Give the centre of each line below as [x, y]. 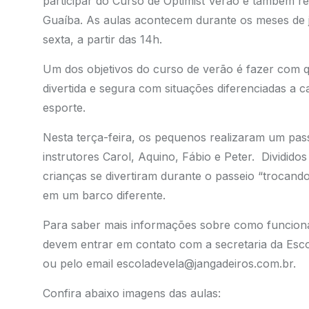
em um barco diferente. [104, 195]
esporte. [64, 108]
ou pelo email [79, 263]
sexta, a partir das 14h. [102, 39]
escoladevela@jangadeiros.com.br [205, 263]
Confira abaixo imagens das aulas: [131, 293]
